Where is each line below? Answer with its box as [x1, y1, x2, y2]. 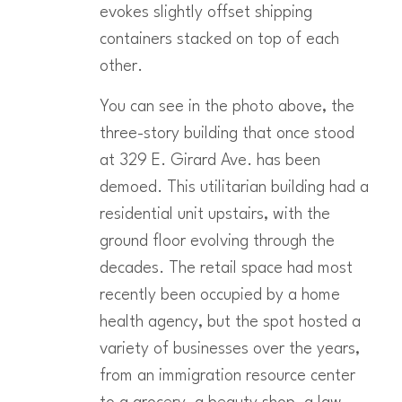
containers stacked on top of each [99, 31, 339, 48]
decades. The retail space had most [99, 260, 353, 277]
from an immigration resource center [99, 368, 355, 385]
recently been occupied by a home [99, 287, 340, 304]
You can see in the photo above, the [99, 99, 354, 116]
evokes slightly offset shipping [99, 4, 312, 22]
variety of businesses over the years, [99, 341, 360, 358]
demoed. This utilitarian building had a [99, 179, 369, 197]
